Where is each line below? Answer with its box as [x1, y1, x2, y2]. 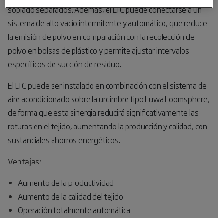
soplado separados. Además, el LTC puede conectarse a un [8, 3, 202, 15]
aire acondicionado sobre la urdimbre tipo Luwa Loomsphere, [8, 93, 210, 105]
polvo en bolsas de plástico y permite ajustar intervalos [8, 44, 189, 56]
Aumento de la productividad [18, 177, 114, 188]
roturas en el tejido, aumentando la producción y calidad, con [8, 120, 207, 132]
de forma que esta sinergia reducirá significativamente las [8, 107, 199, 118]
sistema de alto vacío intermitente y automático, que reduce [8, 17, 207, 29]
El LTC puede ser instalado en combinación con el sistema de [8, 79, 207, 91]
